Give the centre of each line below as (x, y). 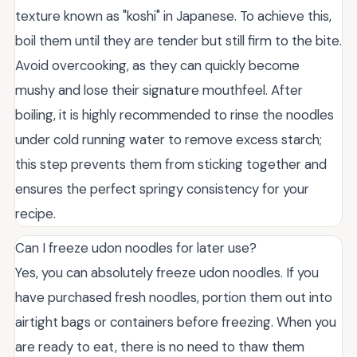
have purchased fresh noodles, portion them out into (174, 297)
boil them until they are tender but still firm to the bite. (178, 40)
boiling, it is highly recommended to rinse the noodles (175, 114)
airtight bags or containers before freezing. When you (176, 322)
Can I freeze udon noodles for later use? (136, 247)
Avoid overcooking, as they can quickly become (157, 65)
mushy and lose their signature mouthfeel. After (159, 90)
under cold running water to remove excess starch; (169, 139)
